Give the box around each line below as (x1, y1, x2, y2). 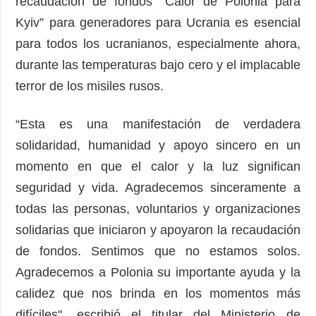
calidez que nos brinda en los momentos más (16, 286, 300, 301)
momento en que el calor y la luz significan (16, 159, 300, 174)
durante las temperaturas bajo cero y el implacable (16, 58, 300, 73)
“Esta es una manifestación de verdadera (16, 117, 300, 132)
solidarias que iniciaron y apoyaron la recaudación (16, 223, 300, 238)
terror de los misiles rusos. (16, 79, 164, 94)
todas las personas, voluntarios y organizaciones (16, 202, 300, 217)
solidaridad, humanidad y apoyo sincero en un (16, 138, 300, 153)
